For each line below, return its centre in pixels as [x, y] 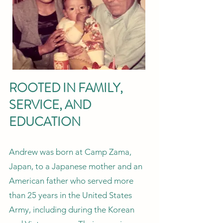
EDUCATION [45, 122]
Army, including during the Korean [72, 210]
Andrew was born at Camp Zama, [70, 152]
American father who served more [71, 181]
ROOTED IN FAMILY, [66, 88]
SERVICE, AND [50, 105]
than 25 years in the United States [70, 195]
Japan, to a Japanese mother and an [76, 166]
